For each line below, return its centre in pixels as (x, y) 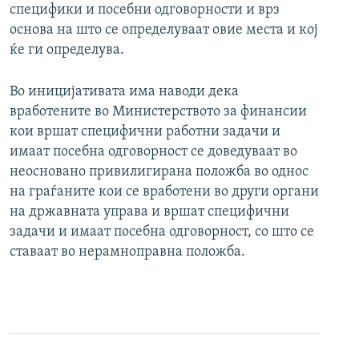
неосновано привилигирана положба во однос (159, 172)
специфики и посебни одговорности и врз (145, 10)
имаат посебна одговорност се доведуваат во (153, 152)
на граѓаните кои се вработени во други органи (164, 192)
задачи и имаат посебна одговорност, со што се (162, 232)
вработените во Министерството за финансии (158, 112)
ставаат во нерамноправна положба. (127, 252)
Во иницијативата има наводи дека (124, 92)
